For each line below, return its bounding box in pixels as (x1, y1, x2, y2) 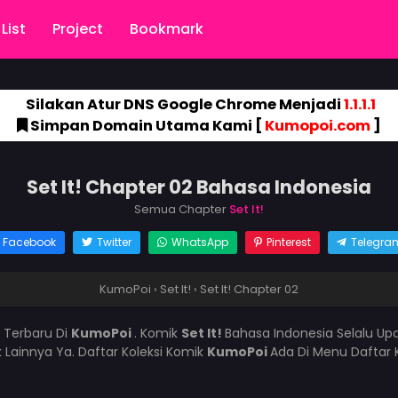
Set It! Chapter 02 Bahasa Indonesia (27, 174, 371, 200)
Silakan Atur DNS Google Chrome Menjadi (22, 94, 344, 115)
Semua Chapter (134, 201, 229, 218)
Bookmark (130, 19, 203, 39)
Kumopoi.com (265, 115, 370, 136)
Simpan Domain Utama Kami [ (28, 115, 265, 136)
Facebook (2, 235, 56, 250)
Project (52, 19, 103, 39)
